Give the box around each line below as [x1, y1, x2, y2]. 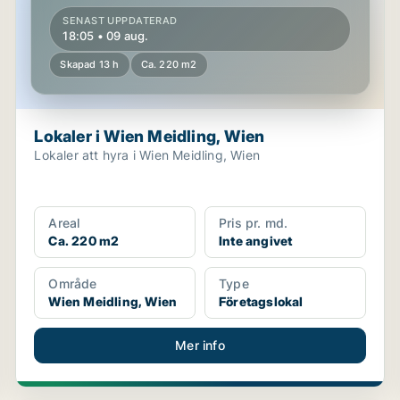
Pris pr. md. [218, 215, 288, 230]
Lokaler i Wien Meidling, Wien [34, 127, 265, 146]
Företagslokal [218, 294, 304, 309]
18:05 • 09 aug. [62, 29, 149, 43]
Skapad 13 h [60, 58, 120, 71]
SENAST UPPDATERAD [62, 14, 178, 27]
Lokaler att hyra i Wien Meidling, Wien [34, 147, 260, 162]
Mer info [175, 337, 225, 353]
